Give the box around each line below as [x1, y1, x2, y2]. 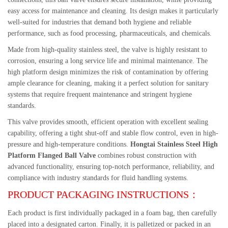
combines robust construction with [96, 152, 196, 159]
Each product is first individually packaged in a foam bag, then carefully [8, 209, 217, 217]
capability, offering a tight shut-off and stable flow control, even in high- [8, 129, 218, 137]
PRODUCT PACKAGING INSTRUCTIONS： [8, 189, 199, 200]
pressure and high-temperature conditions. [8, 140, 130, 148]
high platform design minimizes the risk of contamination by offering [8, 68, 208, 76]
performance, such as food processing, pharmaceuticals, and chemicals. [8, 30, 212, 37]
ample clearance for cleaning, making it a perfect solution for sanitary [8, 79, 209, 87]
